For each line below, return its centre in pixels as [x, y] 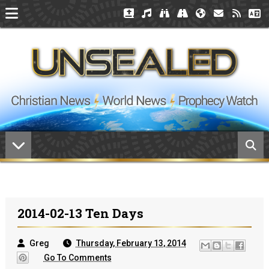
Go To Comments [77, 257]
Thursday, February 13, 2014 [131, 243]
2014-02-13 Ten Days [80, 213]
